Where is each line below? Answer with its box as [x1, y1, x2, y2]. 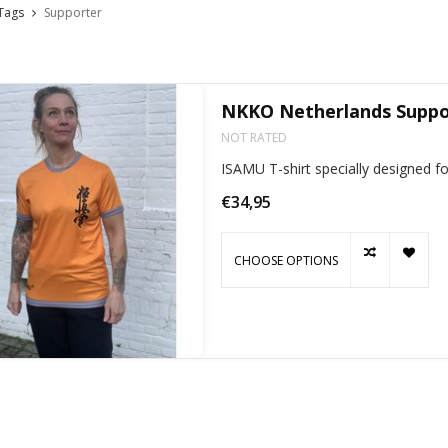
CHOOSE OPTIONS [233, 251, 338, 269]
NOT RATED [220, 129, 287, 147]
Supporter [43, 4, 102, 22]
